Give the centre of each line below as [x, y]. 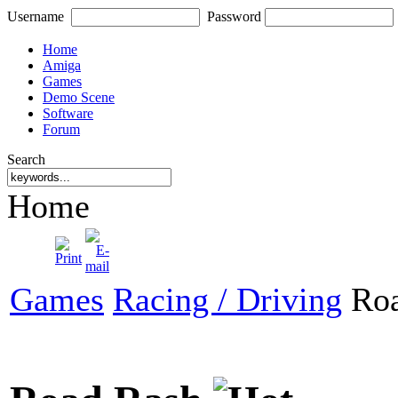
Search [26, 159]
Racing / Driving [227, 299]
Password [234, 16]
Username [36, 16]
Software [68, 113]
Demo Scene [79, 97]
